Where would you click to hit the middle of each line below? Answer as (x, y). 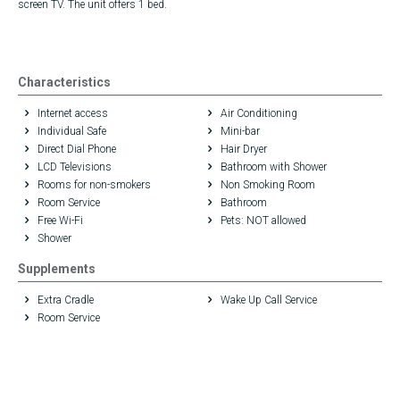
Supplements (57, 269)
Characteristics (64, 83)
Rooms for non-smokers (93, 185)
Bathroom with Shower (273, 167)
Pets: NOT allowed (262, 221)
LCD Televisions (73, 167)
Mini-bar (239, 132)
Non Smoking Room (267, 185)
